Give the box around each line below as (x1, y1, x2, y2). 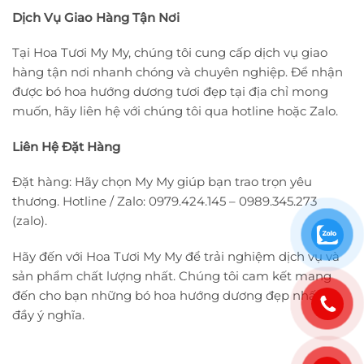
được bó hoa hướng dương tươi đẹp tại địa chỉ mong (12, 84, 328, 100)
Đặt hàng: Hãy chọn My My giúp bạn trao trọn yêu (12, 174, 312, 190)
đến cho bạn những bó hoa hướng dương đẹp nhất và (12, 287, 338, 303)
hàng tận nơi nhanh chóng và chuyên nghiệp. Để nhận (12, 64, 343, 80)
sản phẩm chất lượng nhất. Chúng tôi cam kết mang (12, 267, 331, 284)
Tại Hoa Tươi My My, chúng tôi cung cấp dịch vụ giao (12, 45, 327, 61)
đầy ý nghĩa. (12, 306, 84, 323)
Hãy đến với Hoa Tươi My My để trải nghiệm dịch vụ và (12, 248, 340, 264)
